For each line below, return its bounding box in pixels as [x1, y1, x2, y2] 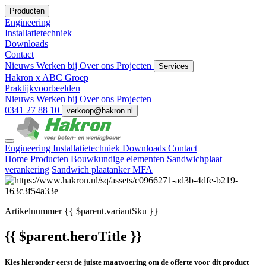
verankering [5, 164, 49, 175]
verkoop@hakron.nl [66, 106, 133, 115]
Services [159, 62, 189, 71]
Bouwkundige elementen [71, 154, 164, 164]
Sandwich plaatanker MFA [52, 164, 153, 175]
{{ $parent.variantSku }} [62, 206, 159, 216]
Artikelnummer [5, 206, 62, 216]
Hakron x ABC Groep [5, 72, 88, 83]
